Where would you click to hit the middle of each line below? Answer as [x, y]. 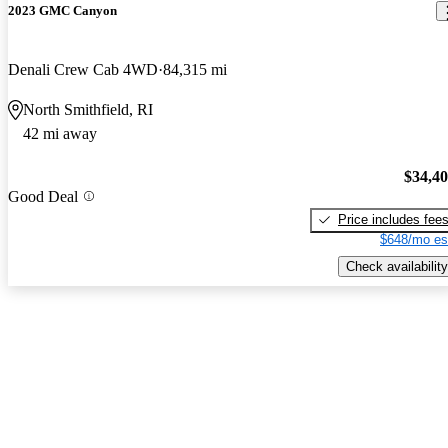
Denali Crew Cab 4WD [83, 70]
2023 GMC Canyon [62, 11]
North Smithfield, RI [88, 110]
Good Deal [43, 196]
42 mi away [60, 134]
